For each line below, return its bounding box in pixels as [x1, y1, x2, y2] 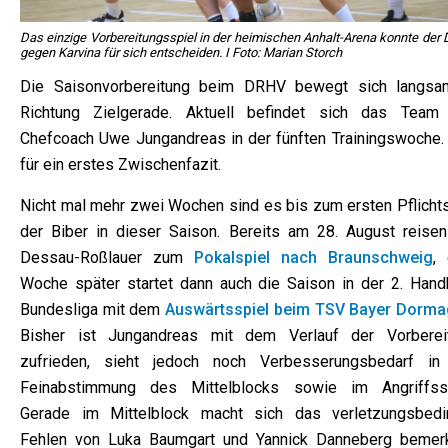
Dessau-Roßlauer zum [20, 247, 194, 267]
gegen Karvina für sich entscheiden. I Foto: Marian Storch [20, 44, 342, 60]
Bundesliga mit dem [20, 299, 166, 319]
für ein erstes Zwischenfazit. [20, 155, 221, 175]
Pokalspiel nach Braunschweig [194, 247, 433, 267]
